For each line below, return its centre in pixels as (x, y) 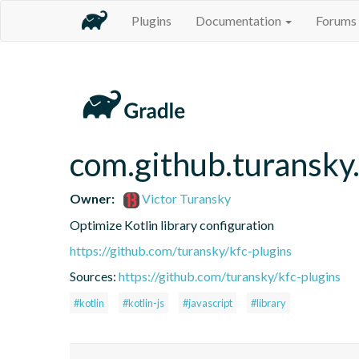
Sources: (94, 276)
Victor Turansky (186, 198)
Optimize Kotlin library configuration (172, 224)
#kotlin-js (143, 303)
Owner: (92, 198)
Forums (336, 20)
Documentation (240, 20)
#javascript (208, 303)
